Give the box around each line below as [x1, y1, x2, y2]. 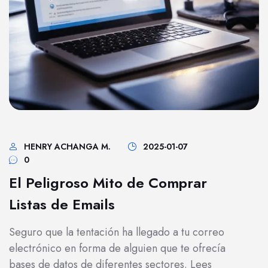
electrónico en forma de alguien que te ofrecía [9, 240, 226, 256]
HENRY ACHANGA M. [24, 141, 111, 153]
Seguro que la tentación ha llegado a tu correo [9, 224, 224, 240]
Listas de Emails [9, 194, 115, 215]
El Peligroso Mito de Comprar [9, 172, 207, 193]
